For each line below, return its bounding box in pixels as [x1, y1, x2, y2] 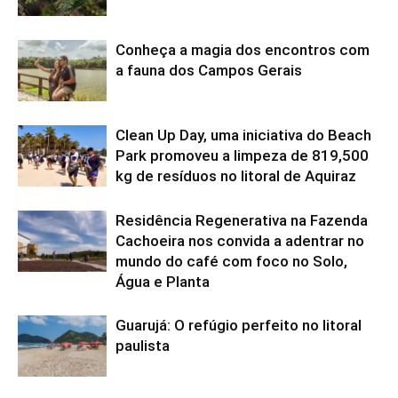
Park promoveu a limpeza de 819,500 [115, 146, 369, 164]
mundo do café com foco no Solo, [115, 251, 347, 270]
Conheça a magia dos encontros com [115, 40, 370, 59]
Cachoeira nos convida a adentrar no [115, 231, 364, 250]
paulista [115, 336, 170, 354]
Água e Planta [115, 272, 210, 291]
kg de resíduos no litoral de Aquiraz [115, 166, 356, 185]
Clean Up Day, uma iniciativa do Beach [115, 125, 371, 144]
